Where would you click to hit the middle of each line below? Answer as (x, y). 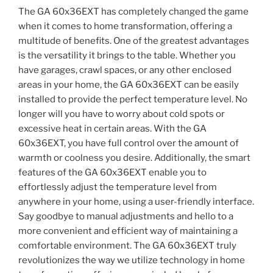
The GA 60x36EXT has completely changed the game (133, 11)
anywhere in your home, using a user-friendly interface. (136, 201)
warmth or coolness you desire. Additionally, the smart (134, 158)
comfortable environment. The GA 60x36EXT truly (127, 245)
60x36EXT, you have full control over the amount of (129, 143)
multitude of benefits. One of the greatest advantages (134, 41)
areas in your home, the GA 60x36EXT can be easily (129, 84)
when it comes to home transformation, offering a (125, 26)
